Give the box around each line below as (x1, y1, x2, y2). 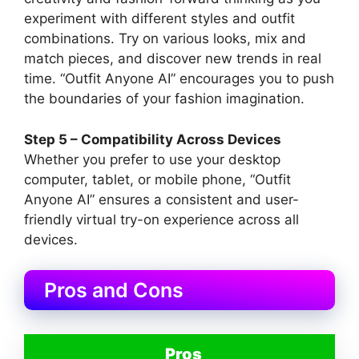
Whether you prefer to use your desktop (24, 151, 280, 167)
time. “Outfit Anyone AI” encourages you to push (24, 71, 334, 87)
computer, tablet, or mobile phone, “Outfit (24, 171, 291, 188)
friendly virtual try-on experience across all (24, 211, 299, 228)
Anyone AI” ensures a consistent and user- (24, 191, 299, 208)
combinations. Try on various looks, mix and (24, 30, 306, 47)
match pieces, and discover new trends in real (24, 50, 321, 67)
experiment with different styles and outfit (24, 10, 295, 27)
